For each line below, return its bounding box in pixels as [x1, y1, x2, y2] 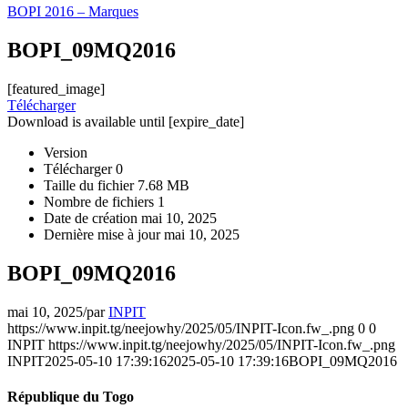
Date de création [44, 209, 141, 226]
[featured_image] [7, 80, 105, 97]
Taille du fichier [44, 177, 138, 193]
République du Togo [7, 388, 134, 404]
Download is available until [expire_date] [7, 113, 244, 129]
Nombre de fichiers [44, 193, 158, 209]
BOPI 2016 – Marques [7, 4, 138, 19]
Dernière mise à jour [44, 226, 164, 242]
